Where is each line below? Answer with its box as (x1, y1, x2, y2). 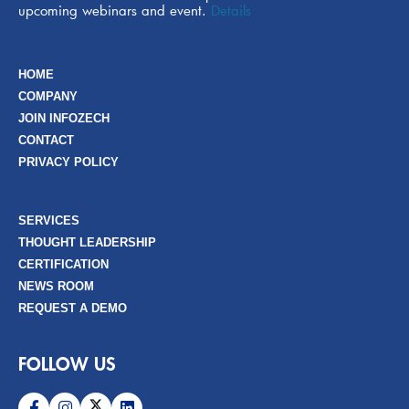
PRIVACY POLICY (18, 154, 119, 169)
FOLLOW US (18, 354, 116, 374)
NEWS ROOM (18, 278, 94, 293)
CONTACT (18, 132, 74, 147)
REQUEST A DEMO (18, 300, 127, 315)
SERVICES (18, 213, 79, 227)
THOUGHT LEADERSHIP (18, 235, 156, 249)
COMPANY (18, 89, 78, 103)
